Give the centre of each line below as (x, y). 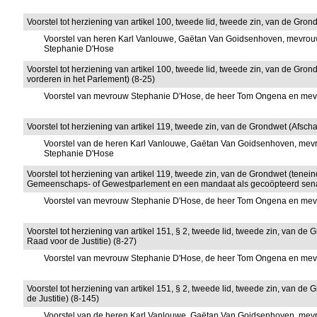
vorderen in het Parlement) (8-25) (91, 79)
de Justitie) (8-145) (63, 299)
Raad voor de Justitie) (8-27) (82, 241)
